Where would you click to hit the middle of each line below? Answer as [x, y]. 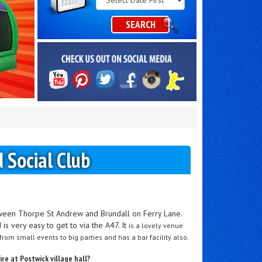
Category [112, 7]
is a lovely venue [156, 225]
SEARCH [140, 25]
